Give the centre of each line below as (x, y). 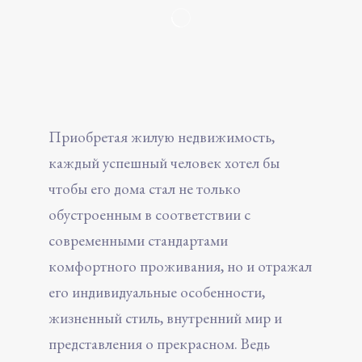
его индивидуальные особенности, (157, 292)
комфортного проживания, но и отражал (180, 266)
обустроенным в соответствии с (149, 214)
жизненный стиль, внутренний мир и (165, 318)
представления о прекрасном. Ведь (159, 343)
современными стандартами (138, 240)
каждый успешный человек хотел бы (164, 162)
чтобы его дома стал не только (145, 188)
